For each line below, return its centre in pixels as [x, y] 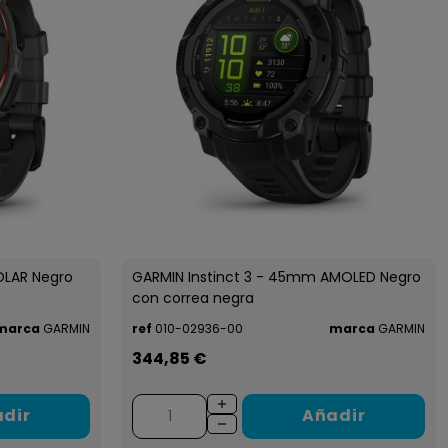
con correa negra [193, 297]
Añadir [333, 416]
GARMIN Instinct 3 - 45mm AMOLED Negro [277, 276]
